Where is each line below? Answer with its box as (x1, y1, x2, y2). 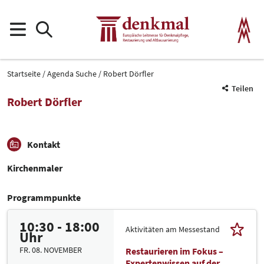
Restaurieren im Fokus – (126, 245, 223, 257)
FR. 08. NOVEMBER (19, 245, 82, 255)
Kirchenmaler (7, 162, 62, 174)
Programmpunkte (7, 192, 81, 203)
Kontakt (27, 138, 60, 150)
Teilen (232, 83, 253, 94)
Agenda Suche (47, 68, 97, 79)
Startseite (7, 68, 41, 79)
